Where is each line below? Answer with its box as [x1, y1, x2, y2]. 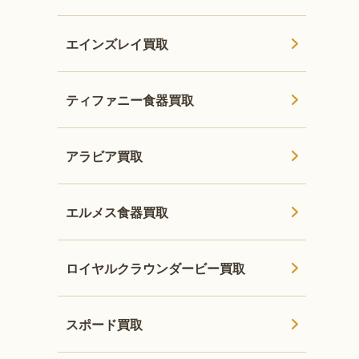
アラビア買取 [66, 146, 143, 165]
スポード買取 [66, 314, 143, 333]
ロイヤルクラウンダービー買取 [66, 258, 246, 277]
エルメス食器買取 [66, 202, 169, 221]
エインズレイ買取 [66, 34, 169, 53]
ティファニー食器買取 [66, 90, 195, 109]
